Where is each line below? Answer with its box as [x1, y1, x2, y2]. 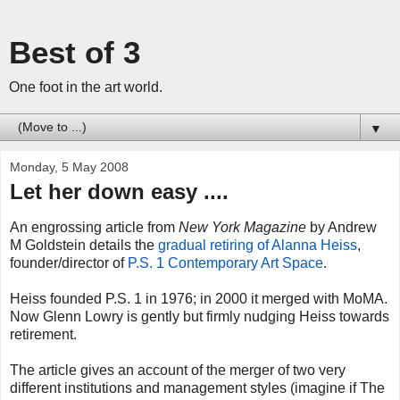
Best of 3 [9, 36, 140, 70]
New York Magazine [179, 219, 306, 235]
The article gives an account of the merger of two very [10, 362, 346, 378]
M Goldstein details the [10, 237, 154, 253]
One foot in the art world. [9, 79, 162, 95]
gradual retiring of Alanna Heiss [154, 237, 357, 253]
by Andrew [306, 219, 377, 235]
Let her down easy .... [10, 179, 229, 204]
